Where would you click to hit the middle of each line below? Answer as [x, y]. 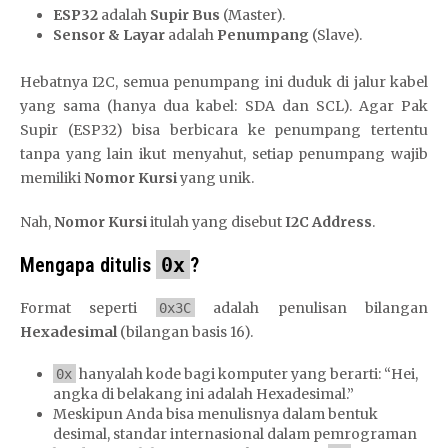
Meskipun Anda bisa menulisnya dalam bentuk [215, 413]
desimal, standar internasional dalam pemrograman [234, 433]
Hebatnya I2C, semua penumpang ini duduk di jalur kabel [224, 81]
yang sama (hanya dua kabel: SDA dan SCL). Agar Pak [224, 105]
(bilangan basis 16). [185, 331]
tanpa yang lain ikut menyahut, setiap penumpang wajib [224, 153]
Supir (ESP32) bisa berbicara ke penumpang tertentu [224, 129]
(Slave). [335, 35]
